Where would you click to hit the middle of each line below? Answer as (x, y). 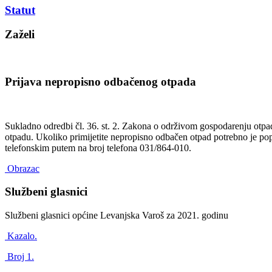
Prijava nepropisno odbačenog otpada (100, 81)
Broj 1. (19, 256)
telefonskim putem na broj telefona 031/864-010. (98, 148)
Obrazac (22, 168)
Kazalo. (21, 236)
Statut (20, 10)
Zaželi (20, 35)
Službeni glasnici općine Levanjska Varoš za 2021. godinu (118, 215)
